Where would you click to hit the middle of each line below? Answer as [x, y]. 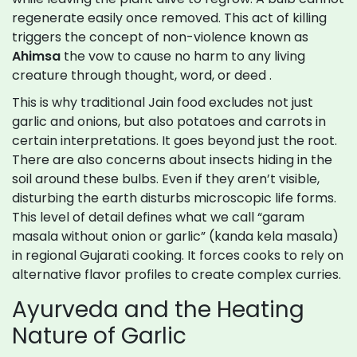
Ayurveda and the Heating [158, 310]
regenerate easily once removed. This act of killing [169, 18]
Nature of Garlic [99, 336]
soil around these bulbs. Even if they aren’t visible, [166, 179]
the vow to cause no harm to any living [184, 57]
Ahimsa [36, 57]
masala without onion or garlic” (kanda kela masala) [175, 237]
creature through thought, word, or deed [139, 76]
